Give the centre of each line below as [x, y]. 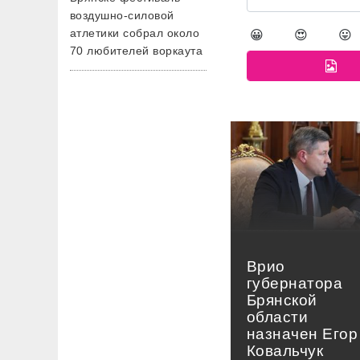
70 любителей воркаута [137, 51]
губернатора [295, 283]
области [278, 317]
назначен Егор [303, 333]
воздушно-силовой [122, 15]
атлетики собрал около [135, 33]
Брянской [282, 300]
